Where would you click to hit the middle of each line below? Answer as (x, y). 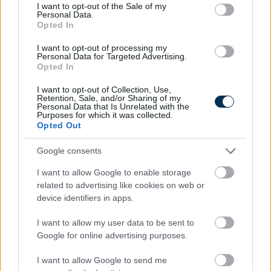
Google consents (69, 151)
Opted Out (59, 125)
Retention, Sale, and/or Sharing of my (109, 98)
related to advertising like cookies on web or (121, 185)
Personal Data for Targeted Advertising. (112, 56)
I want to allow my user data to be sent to (116, 222)
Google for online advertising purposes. (112, 235)
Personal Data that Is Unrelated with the (113, 106)
